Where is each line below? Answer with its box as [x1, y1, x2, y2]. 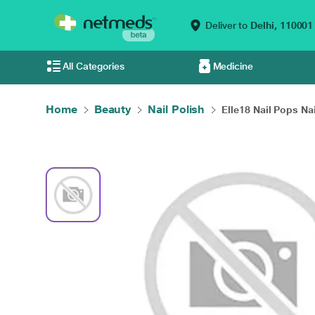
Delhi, [247, 20, 280, 31]
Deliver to [205, 20, 248, 31]
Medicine [212, 60, 253, 72]
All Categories [63, 60, 124, 72]
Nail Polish [148, 103, 205, 116]
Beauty [94, 103, 131, 116]
